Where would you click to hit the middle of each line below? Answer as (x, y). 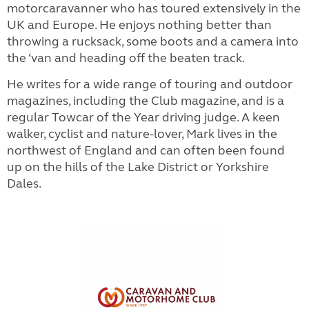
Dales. (24, 183)
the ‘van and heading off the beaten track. (126, 58)
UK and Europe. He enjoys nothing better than (139, 25)
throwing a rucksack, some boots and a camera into (153, 41)
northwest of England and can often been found (146, 150)
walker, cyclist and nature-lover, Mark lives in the (142, 134)
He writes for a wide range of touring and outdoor (150, 84)
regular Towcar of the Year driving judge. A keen (143, 117)
